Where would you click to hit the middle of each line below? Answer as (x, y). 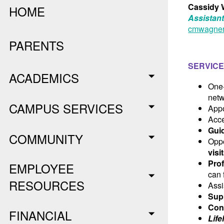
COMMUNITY (46, 138)
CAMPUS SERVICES (66, 108)
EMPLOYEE (42, 168)
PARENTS (37, 45)
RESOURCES (47, 185)
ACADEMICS (44, 77)
